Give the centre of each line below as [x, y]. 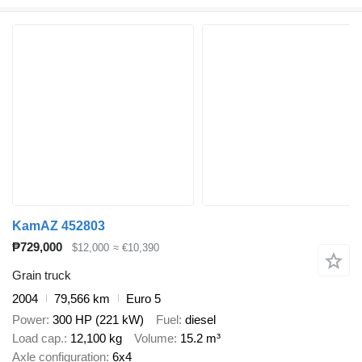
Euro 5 [143, 298]
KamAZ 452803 [59, 226]
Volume [154, 339]
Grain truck [42, 275]
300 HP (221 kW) [98, 320]
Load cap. [38, 339]
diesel [200, 320]
